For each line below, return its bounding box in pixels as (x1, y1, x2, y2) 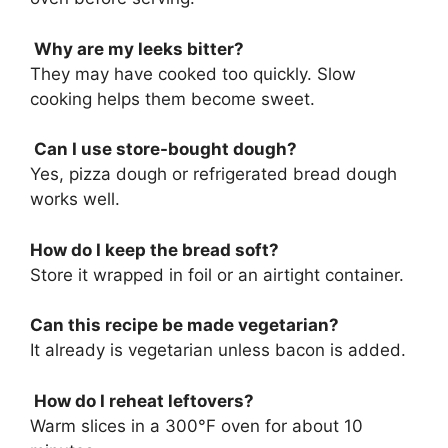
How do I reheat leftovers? (30, 390, 254, 411)
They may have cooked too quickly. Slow (30, 63, 356, 84)
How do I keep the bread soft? (30, 239, 279, 260)
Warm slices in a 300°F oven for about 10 (30, 415, 363, 436)
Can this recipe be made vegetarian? (30, 315, 339, 335)
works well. (30, 189, 120, 209)
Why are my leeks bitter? (30, 38, 244, 59)
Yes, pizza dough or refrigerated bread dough (30, 164, 397, 184)
